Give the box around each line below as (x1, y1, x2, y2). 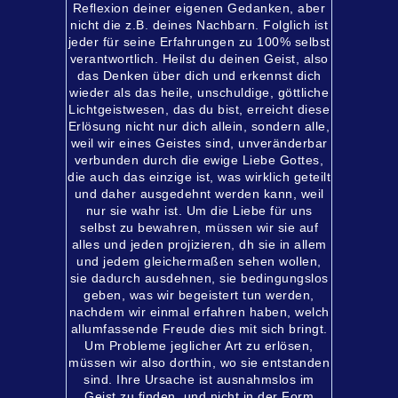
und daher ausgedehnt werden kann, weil (74, 187, 324, 201)
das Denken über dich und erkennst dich (76, 68, 322, 83)
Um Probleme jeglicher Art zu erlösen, (84, 338, 314, 353)
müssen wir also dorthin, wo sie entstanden (68, 355, 330, 370)
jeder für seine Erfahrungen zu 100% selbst (68, 35, 330, 49)
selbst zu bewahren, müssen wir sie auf (80, 220, 318, 235)
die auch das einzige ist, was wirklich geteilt (68, 170, 330, 184)
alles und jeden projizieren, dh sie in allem (71, 237, 327, 251)
